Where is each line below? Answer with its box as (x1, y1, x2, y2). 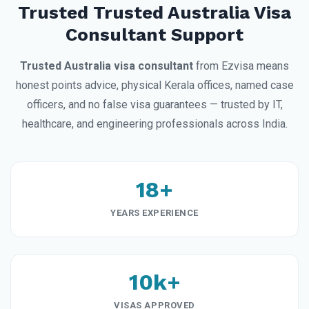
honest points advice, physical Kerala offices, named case (15, 79, 294, 92)
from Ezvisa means (193, 59, 289, 73)
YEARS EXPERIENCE (110, 208, 199, 219)
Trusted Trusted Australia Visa (18, 2, 291, 23)
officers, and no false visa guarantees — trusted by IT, (26, 98, 283, 112)
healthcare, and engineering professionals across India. (21, 117, 288, 131)
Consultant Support (66, 24, 243, 46)
